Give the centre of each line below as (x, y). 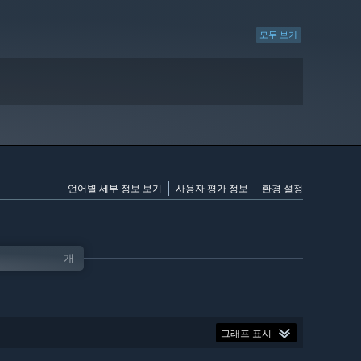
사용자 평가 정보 (212, 189)
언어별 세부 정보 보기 (115, 189)
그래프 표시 (246, 333)
